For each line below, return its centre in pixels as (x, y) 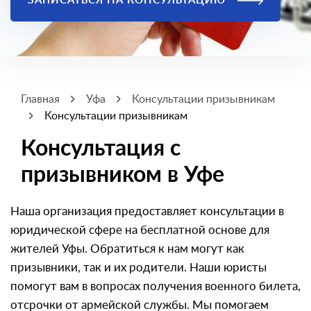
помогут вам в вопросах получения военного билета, (155, 286)
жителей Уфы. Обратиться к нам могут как (127, 249)
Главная (40, 99)
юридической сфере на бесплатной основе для (140, 230)
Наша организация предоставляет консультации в (147, 211)
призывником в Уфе (123, 175)
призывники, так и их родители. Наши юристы (138, 268)
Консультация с (101, 149)
